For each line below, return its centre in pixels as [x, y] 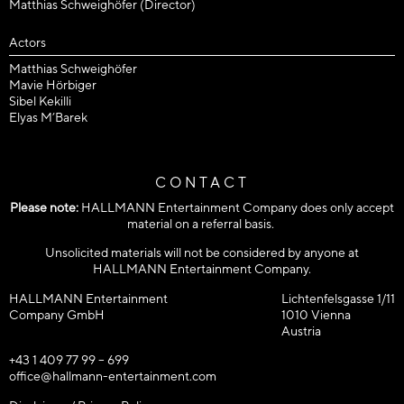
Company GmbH [57, 314]
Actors [28, 42]
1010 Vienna [316, 314]
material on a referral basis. [202, 224]
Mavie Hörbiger [53, 85]
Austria [301, 331]
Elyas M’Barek [48, 117]
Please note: [44, 207]
